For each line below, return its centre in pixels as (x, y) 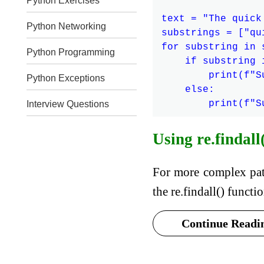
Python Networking (66, 26)
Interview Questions (67, 104)
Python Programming (70, 52)
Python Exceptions (65, 78)
